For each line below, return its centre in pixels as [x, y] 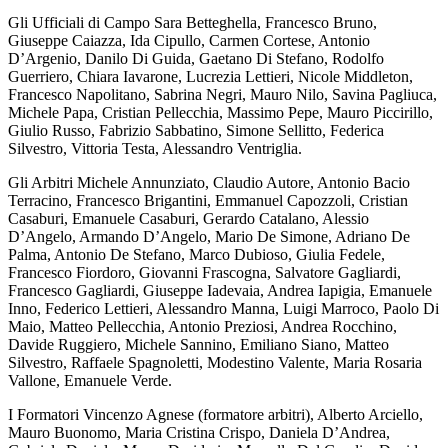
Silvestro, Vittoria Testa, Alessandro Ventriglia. [155, 149]
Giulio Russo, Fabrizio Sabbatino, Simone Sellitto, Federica [196, 131]
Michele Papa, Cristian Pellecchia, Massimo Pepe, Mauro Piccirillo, [220, 113]
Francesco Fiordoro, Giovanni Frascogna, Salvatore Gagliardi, [204, 273]
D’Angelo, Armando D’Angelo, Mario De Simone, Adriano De [209, 237]
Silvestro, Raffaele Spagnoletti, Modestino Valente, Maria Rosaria [215, 363]
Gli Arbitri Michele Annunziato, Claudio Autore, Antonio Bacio [209, 183]
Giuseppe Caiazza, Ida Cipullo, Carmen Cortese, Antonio [189, 41]
